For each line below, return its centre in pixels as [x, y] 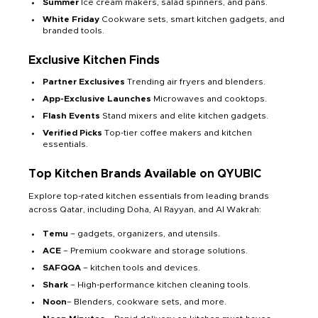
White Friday [72, 20]
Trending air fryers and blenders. [196, 82]
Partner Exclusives [85, 82]
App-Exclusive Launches [98, 99]
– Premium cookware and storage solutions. [155, 251]
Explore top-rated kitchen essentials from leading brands [149, 196]
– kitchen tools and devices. [142, 268]
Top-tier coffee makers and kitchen [178, 133]
